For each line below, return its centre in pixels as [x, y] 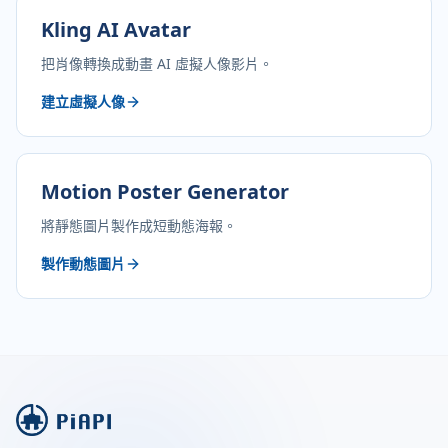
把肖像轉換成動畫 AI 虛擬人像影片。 [157, 63]
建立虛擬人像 [83, 101]
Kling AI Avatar [116, 29]
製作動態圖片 [83, 263]
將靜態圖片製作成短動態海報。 [139, 225]
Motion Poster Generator [165, 191]
